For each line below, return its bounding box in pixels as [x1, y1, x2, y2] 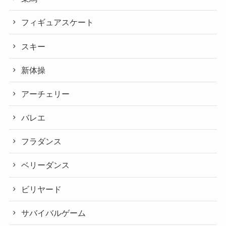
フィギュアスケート [21, 18, 94, 27]
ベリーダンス [21, 160, 70, 170]
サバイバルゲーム [21, 208, 86, 217]
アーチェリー [21, 89, 70, 98]
